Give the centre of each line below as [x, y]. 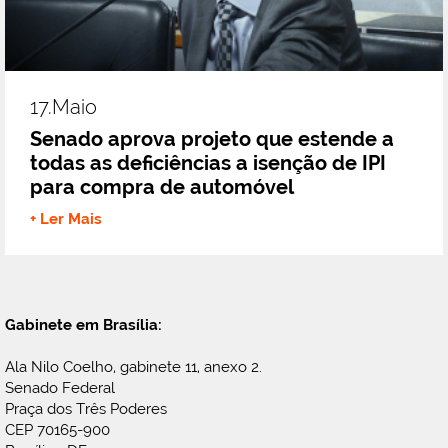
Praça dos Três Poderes [86, 409]
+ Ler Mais [66, 219]
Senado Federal [60, 388]
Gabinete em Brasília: [83, 325]
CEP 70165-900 [57, 430]
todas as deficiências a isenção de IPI [208, 163]
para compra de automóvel [162, 187]
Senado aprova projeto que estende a [212, 139]
